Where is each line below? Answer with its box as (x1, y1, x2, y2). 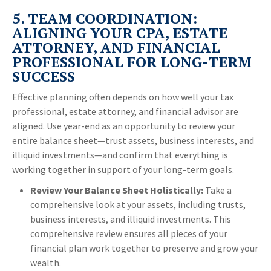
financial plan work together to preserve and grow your (30, 242, 258, 255)
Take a (203, 184, 232, 197)
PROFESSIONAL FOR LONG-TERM (12, 52, 252, 72)
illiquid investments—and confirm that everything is (12, 149, 228, 162)
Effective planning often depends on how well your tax (12, 91, 233, 103)
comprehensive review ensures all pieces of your (30, 227, 227, 240)
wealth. (30, 256, 61, 269)
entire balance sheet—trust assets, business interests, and (12, 134, 254, 147)
